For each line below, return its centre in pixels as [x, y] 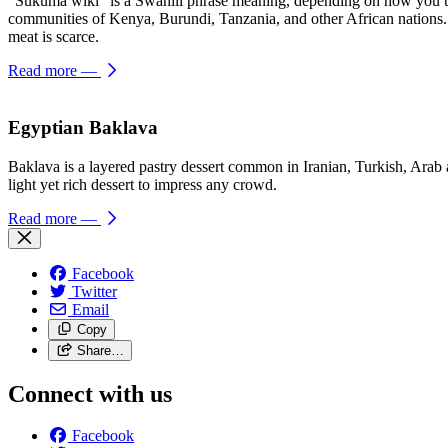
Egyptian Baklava [83, 127]
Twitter [94, 291]
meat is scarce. [53, 37]
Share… [100, 350]
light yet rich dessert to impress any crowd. [144, 184]
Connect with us [90, 393]
